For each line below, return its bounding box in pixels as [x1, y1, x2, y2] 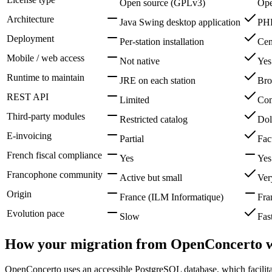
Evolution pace [7, 208, 64, 219]
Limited [120, 94, 149, 105]
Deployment [7, 33, 54, 44]
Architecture [7, 13, 54, 24]
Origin [7, 188, 32, 199]
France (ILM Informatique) [120, 191, 223, 202]
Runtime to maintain [7, 72, 84, 83]
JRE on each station [120, 75, 195, 86]
